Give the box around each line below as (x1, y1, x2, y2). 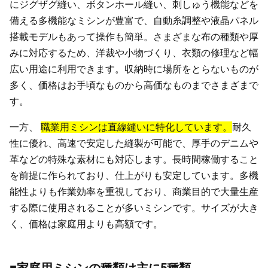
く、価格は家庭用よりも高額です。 (10, 218, 163, 230)
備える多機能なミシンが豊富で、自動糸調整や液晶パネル (10, 14, 258, 26)
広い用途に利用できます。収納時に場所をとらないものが (10, 63, 258, 75)
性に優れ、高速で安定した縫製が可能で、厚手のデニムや (10, 137, 258, 149)
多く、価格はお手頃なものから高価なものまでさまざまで (10, 79, 258, 91)
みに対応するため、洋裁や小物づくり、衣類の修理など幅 (10, 47, 258, 59)
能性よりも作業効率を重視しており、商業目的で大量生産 (10, 185, 258, 197)
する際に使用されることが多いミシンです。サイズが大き (10, 202, 258, 214)
